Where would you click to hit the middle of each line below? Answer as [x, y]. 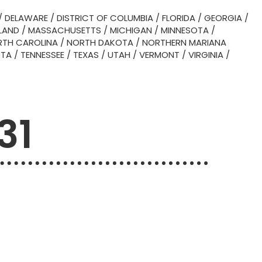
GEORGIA [223, 18]
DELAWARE [26, 18]
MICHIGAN [131, 30]
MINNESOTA [185, 30]
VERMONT [159, 55]
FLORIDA [179, 18]
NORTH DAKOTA [100, 42]
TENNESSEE [42, 55]
